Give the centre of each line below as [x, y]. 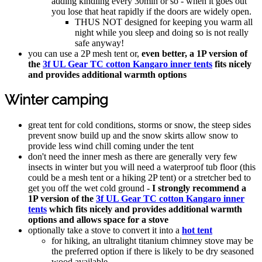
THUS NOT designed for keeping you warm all [164, 22]
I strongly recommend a [199, 188]
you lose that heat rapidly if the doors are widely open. [151, 11]
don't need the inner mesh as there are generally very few [133, 157]
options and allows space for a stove [98, 220]
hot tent [197, 230]
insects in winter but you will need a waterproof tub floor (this [142, 167]
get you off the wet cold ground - [90, 188]
